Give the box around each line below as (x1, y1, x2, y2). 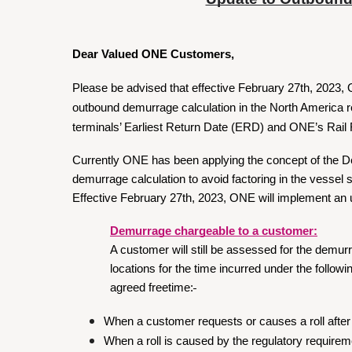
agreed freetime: (110, 281, 193, 294)
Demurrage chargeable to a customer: (110, 225, 317, 237)
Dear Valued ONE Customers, (72, 48, 234, 60)
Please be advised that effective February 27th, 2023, (72, 82, 344, 94)
